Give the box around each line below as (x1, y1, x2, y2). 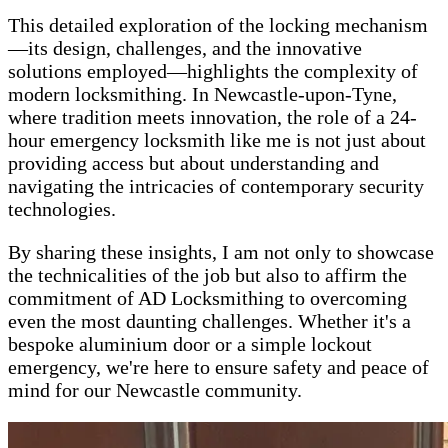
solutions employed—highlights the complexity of (8, 60, 418, 83)
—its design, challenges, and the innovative (8, 37, 362, 60)
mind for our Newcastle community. (8, 379, 302, 402)
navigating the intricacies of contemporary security (8, 175, 424, 198)
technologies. (8, 198, 116, 221)
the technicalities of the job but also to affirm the (8, 264, 407, 287)
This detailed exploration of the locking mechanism (8, 14, 428, 37)
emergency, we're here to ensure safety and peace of (8, 356, 429, 379)
